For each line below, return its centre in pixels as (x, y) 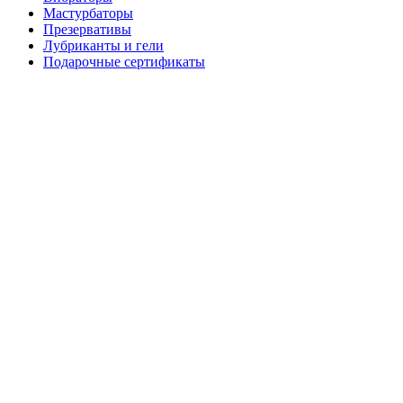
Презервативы (87, 29)
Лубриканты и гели (103, 45)
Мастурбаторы (88, 13)
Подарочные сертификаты (124, 62)
